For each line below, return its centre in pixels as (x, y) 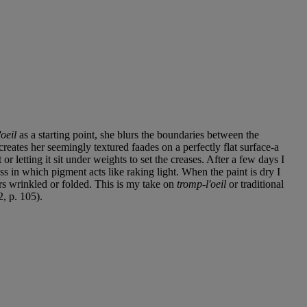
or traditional (255, 184)
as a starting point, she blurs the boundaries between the (138, 134)
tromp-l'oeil (201, 184)
